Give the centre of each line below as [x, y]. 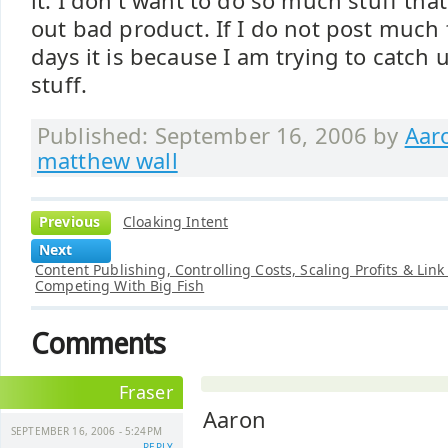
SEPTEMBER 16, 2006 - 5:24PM [86, 431]
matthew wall [107, 160]
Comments [98, 344]
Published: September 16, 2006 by [221, 135]
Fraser [145, 392]
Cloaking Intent [176, 221]
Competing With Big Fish [120, 285]
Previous [70, 221]
